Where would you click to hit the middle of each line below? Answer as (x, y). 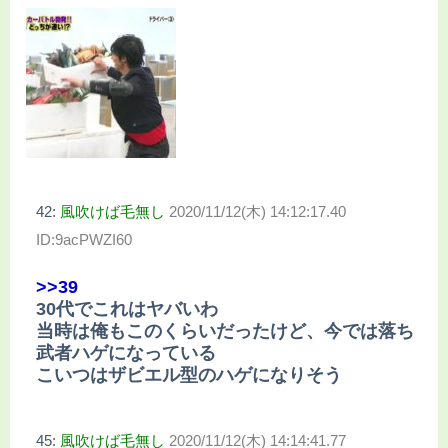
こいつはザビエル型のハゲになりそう (189, 374)
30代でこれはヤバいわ (127, 308)
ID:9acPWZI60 (84, 240)
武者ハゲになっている (126, 352)
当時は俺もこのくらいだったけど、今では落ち (225, 330)
